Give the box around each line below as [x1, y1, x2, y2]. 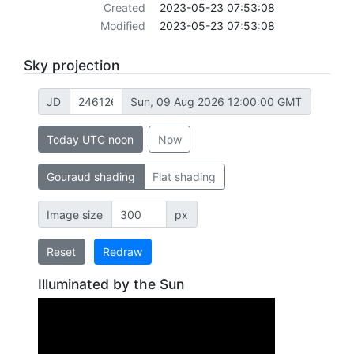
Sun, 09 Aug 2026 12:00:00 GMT [130, 95, 302, 109]
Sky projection [24, 57, 119, 74]
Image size [47, 207, 103, 221]
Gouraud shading [47, 170, 135, 184]
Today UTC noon [47, 132, 134, 146]
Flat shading [153, 170, 216, 184]
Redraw [103, 245, 142, 259]
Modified [100, 19, 145, 33]
